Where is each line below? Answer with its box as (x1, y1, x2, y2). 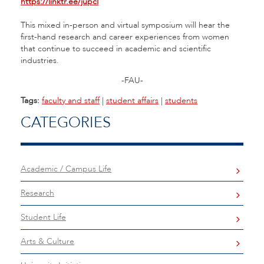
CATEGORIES (21, 113, 111, 133)
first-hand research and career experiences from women (21, 31, 229, 42)
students (165, 95, 197, 106)
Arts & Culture (21, 236, 74, 247)
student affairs (106, 95, 159, 106)
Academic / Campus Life (21, 163, 111, 174)
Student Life (21, 212, 66, 223)
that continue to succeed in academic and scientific (21, 43, 211, 54)
